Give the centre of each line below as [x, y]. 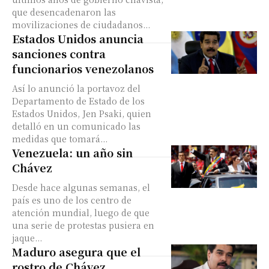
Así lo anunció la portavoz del [76, 88]
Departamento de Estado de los [78, 101]
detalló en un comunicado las [76, 126]
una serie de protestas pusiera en [83, 225]
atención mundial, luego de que [81, 213]
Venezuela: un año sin [72, 153]
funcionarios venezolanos [83, 68]
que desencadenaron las [64, 12]
